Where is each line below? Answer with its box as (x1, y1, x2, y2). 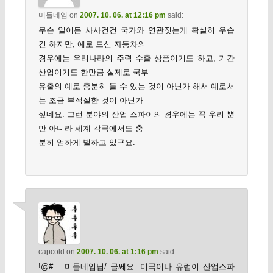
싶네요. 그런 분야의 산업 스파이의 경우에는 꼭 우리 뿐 (38, 110, 235, 119)
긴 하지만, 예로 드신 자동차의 (38, 40, 146, 49)
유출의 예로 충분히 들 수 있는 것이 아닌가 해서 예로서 (38, 82, 235, 91)
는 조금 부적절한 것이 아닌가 (38, 96, 143, 105)
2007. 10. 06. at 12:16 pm (79, 11, 166, 20)
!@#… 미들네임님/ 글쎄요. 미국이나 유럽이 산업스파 (38, 261, 235, 271)
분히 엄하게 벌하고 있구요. (38, 138, 135, 147)
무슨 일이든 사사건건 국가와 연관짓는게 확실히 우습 (38, 26, 235, 35)
